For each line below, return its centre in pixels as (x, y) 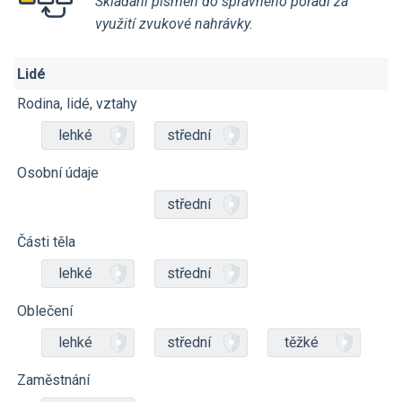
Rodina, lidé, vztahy (77, 104)
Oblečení (45, 311)
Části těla (46, 242)
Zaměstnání (53, 380)
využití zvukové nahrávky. (174, 24)
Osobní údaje (58, 173)
